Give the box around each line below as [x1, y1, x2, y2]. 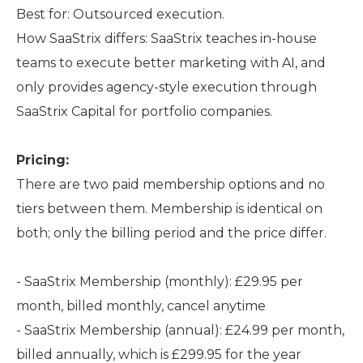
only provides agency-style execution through [16, 79, 317, 95]
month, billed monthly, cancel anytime [16, 298, 266, 314]
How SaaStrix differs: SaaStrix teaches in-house [16, 31, 317, 46]
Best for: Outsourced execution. [16, 6, 224, 22]
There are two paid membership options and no [16, 177, 325, 192]
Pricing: [16, 152, 69, 168]
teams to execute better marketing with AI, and [16, 55, 326, 70]
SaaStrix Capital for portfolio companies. [16, 104, 272, 119]
